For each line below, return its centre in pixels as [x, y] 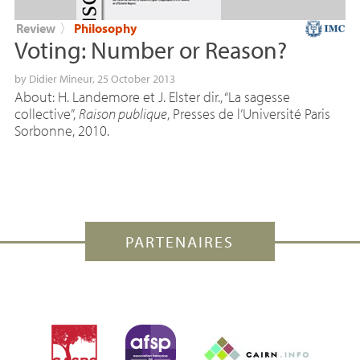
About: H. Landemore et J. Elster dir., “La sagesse [152, 97]
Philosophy [105, 29]
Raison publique [123, 114]
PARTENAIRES [180, 242]
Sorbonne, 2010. [61, 131]
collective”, [46, 114]
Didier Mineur [60, 79]
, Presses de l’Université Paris [248, 114]
